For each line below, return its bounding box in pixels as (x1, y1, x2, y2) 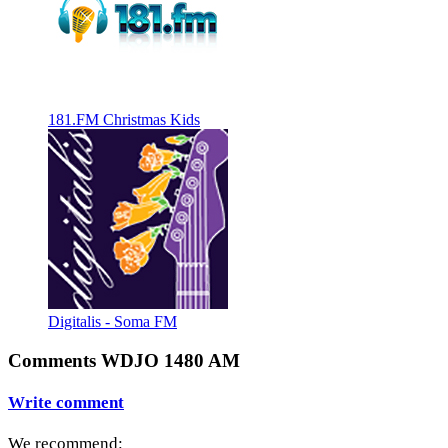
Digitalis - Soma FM (48, 312, 177, 330)
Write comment (8, 392, 124, 412)
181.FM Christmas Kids (48, 110, 200, 128)
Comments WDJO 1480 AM (8, 349, 240, 371)
